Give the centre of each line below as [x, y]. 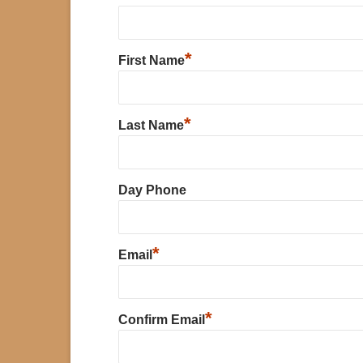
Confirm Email [161, 319]
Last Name [151, 125]
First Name [151, 60]
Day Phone [152, 190]
